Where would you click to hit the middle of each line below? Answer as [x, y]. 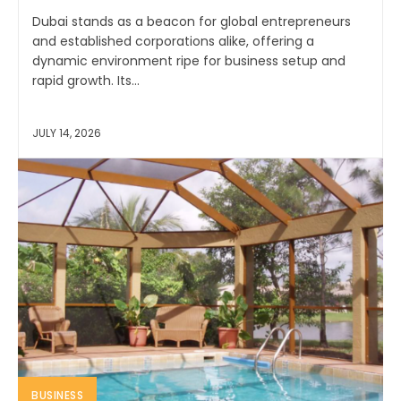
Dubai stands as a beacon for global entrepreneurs [192, 22]
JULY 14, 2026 [67, 133]
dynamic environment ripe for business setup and [189, 61]
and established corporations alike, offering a [173, 42]
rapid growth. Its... [86, 81]
